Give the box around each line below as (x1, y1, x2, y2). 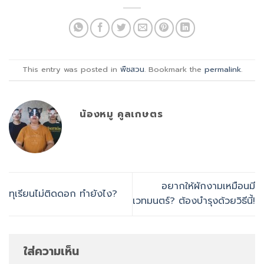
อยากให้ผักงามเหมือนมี (161, 179, 255, 194)
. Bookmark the (144, 64, 204, 75)
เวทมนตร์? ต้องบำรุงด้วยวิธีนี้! (133, 194, 255, 209)
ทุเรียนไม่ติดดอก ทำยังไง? (9, 186, 117, 201)
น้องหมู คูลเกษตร (80, 107, 163, 122)
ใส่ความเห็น (24, 242, 83, 260)
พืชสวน (120, 64, 144, 75)
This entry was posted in (22, 64, 120, 75)
